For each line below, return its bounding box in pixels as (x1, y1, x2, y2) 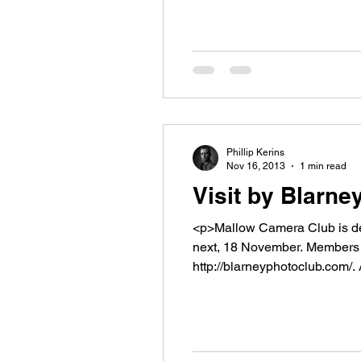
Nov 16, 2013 (226, 160, 285, 172)
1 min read (300, 160, 346, 172)
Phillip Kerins (226, 147, 284, 159)
